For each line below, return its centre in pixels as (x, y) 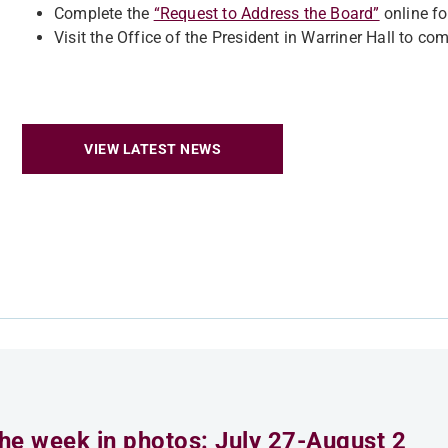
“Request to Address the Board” (266, 13)
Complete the (104, 13)
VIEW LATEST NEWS (152, 149)
